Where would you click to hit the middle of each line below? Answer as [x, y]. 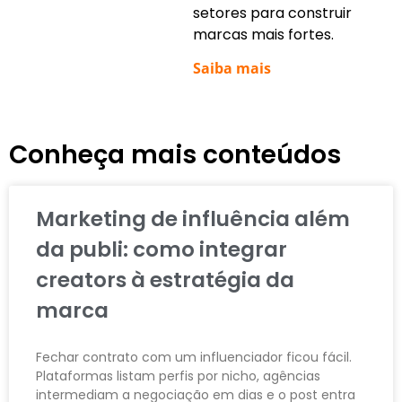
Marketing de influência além [193, 218]
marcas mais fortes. [263, 35]
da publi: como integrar [162, 249]
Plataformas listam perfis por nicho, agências [178, 376]
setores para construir [272, 13]
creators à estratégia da [165, 280]
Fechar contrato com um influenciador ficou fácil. [194, 357]
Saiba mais [232, 68]
